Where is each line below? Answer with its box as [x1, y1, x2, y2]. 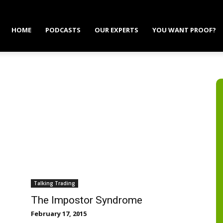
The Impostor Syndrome [31, 194, 142, 206]
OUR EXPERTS [95, 25, 139, 34]
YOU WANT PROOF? [152, 25, 217, 34]
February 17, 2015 [31, 209, 87, 218]
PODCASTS [45, 25, 81, 34]
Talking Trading [34, 179, 75, 187]
